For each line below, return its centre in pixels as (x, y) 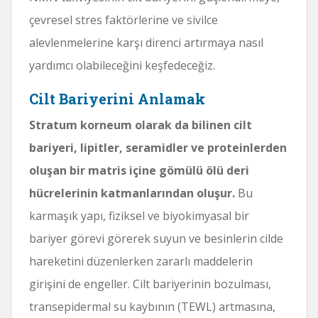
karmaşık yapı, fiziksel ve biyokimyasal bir (139, 215)
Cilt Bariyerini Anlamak (117, 98)
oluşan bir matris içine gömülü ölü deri (139, 170)
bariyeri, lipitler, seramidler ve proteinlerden (158, 147)
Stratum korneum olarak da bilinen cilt (141, 125)
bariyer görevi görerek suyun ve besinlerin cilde (156, 238)
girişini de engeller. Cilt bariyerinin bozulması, (150, 284)
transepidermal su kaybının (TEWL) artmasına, (152, 306)
